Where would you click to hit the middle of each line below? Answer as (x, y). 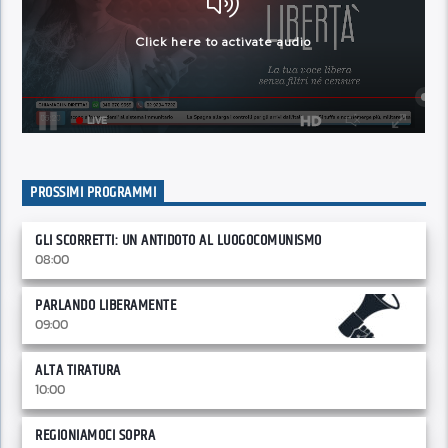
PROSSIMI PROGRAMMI (93, 193)
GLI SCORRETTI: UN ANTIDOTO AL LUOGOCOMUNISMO (178, 240)
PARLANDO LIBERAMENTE (106, 305)
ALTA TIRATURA (78, 370)
